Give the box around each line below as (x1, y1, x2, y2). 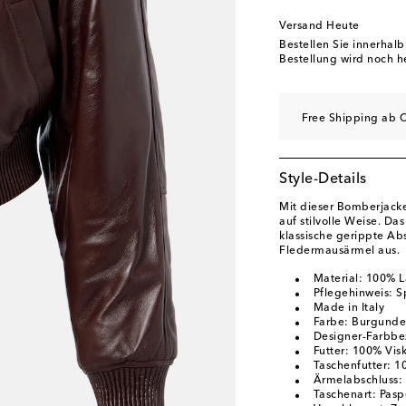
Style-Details (279, 172, 367, 187)
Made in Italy (313, 303, 384, 314)
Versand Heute (279, 21, 360, 32)
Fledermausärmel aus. (279, 246, 400, 256)
